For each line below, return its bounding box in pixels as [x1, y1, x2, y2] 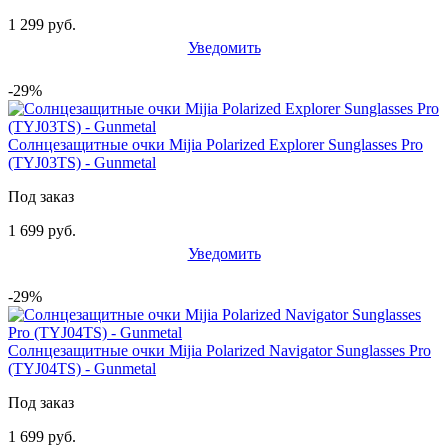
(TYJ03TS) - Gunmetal [8, 153, 156, 171]
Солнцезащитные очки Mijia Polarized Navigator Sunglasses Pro [8, 341, 431, 359]
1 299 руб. [8, 15, 76, 33]
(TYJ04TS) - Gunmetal [8, 359, 156, 377]
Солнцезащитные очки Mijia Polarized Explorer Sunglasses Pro [8, 135, 423, 153]
